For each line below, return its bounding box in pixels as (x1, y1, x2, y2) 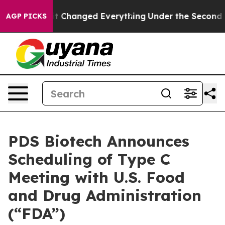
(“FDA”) (8, 204, 65, 223)
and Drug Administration (8, 186, 201, 205)
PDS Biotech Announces (8, 132, 189, 151)
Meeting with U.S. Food (8, 168, 185, 187)
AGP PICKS (6, 12, 47, 21)
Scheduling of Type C (8, 150, 170, 169)
